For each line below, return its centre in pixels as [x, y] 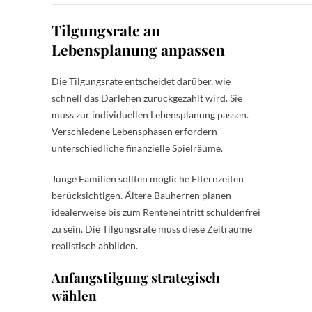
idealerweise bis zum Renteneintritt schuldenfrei [156, 212]
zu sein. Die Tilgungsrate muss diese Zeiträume [152, 228]
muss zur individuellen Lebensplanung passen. [150, 114]
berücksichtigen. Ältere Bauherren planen [141, 195]
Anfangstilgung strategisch [136, 277]
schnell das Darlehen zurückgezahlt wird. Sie [147, 97]
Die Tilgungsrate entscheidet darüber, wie [141, 81]
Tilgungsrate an [106, 30]
